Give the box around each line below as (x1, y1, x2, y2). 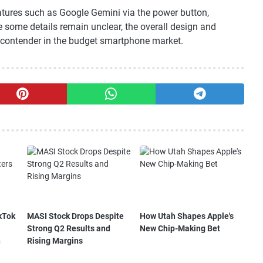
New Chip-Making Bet (140, 224, 221, 234)
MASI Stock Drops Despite (26, 211, 124, 221)
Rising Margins (26, 236, 83, 246)
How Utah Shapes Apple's (140, 211, 234, 221)
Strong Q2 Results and (26, 224, 110, 234)
